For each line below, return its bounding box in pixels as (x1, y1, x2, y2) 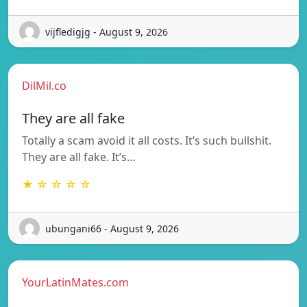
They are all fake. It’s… (22, 149, 136, 165)
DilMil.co (22, 78, 66, 94)
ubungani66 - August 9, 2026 (45, 221, 179, 235)
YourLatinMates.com (22, 275, 129, 291)
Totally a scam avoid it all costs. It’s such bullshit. (22, 133, 271, 149)
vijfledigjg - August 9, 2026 (45, 25, 168, 38)
